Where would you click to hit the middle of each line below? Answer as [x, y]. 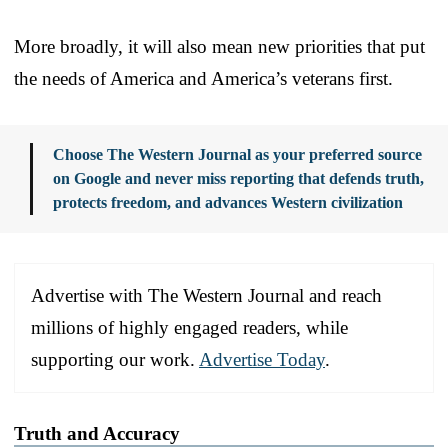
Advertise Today [262, 360]
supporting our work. [115, 360]
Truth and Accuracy [97, 434]
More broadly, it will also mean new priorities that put [219, 47]
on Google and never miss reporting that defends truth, [238, 179]
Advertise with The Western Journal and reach [206, 296]
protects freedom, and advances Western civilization [228, 203]
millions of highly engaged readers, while [189, 328]
